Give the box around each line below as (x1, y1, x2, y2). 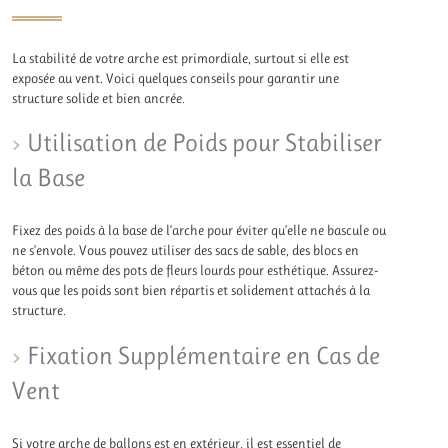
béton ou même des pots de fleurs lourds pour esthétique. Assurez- (12, 262, 379, 279)
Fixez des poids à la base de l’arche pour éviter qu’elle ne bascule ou (12, 222, 387, 239)
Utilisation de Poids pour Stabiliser (27, 128, 383, 158)
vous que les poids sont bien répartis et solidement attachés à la (12, 282, 371, 299)
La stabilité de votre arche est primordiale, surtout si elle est (12, 49, 350, 66)
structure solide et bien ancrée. (12, 89, 186, 106)
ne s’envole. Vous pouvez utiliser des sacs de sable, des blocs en (12, 242, 360, 259)
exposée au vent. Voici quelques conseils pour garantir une (12, 69, 340, 86)
